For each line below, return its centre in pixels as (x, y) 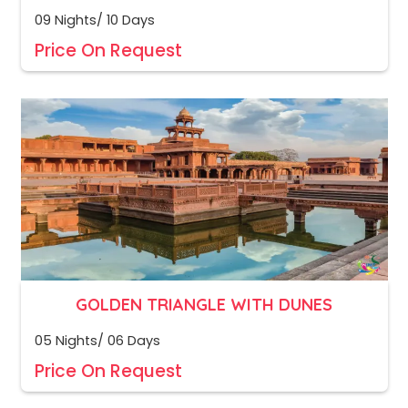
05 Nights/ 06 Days (97, 341)
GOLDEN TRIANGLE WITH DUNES (204, 305)
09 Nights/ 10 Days (94, 20)
